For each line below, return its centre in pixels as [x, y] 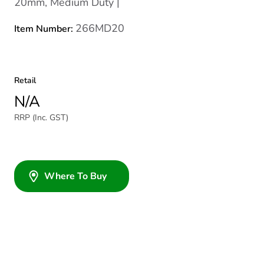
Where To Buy [75, 176]
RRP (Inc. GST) [41, 118]
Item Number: [45, 29]
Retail [25, 80]
